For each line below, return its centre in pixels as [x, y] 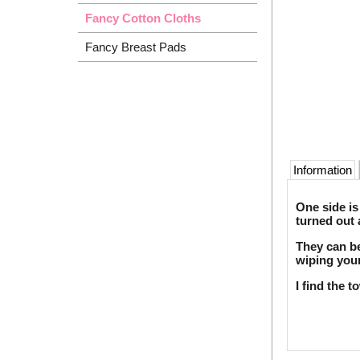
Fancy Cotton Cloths [143, 18]
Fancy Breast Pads [136, 47]
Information [322, 170]
